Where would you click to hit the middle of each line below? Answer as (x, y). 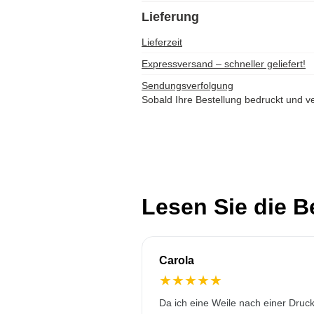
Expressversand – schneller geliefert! (224, 64)
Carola (177, 260)
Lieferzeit (162, 42)
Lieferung (170, 17)
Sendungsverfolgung (187, 86)
